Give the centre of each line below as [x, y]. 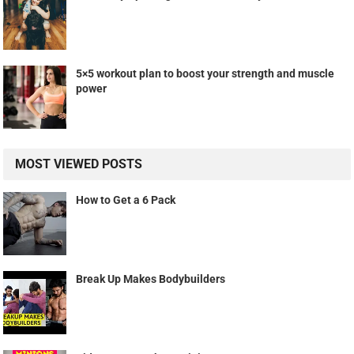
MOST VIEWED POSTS [79, 164]
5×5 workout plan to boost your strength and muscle [205, 73]
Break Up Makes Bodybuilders [151, 279]
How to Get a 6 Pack [126, 200]
